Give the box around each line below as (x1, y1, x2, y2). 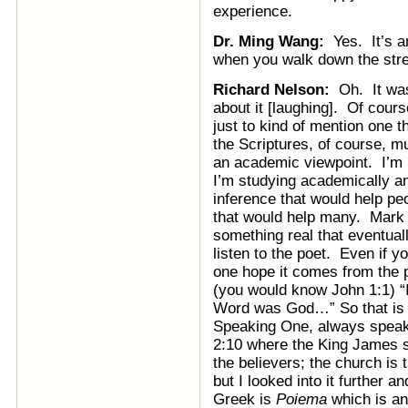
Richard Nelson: (213, 81, 330, 98)
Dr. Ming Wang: (213, 33, 324, 50)
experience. (213, 3, 292, 20)
